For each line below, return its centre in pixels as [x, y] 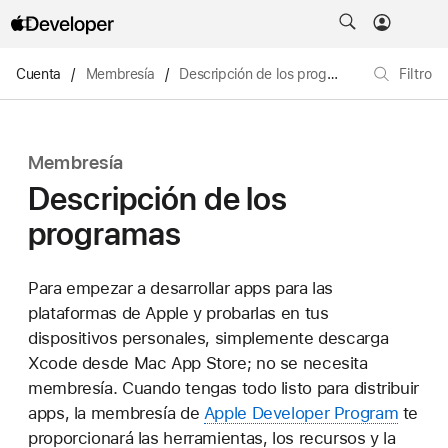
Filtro [415, 73]
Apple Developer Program [301, 412]
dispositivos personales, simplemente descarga [208, 337]
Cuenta [38, 73]
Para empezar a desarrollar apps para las [181, 287]
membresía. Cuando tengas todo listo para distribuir [223, 387]
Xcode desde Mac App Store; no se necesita [198, 362]
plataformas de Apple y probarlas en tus [178, 312]
